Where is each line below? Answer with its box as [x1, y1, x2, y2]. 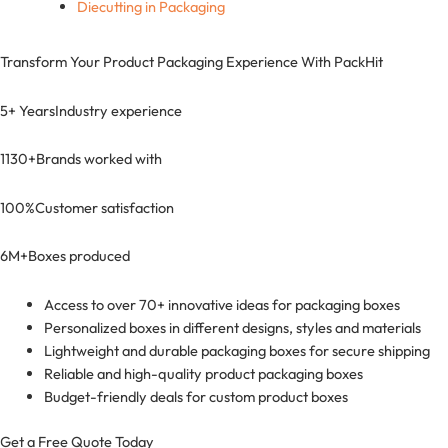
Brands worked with [36, 149, 162, 169]
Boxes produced [28, 246, 130, 266]
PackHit [334, 52, 383, 72]
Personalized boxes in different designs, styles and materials [43, 317, 421, 337]
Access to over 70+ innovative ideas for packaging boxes [43, 294, 400, 314]
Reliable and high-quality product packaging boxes [43, 363, 363, 383]
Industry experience [55, 100, 182, 120]
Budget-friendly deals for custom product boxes [43, 386, 348, 406]
